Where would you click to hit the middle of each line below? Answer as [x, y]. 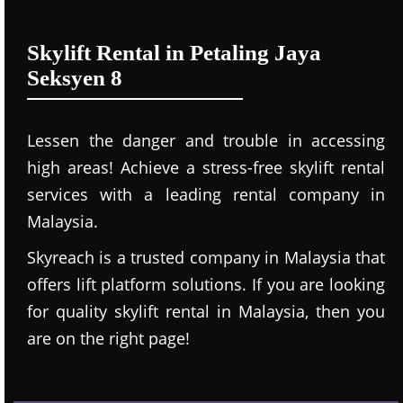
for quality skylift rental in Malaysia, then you [206, 311]
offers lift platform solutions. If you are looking [206, 284]
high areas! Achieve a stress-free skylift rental [206, 167]
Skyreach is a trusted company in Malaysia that [206, 257]
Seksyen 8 [75, 78]
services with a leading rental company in [206, 194]
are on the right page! [108, 338]
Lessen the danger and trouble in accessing [206, 140]
